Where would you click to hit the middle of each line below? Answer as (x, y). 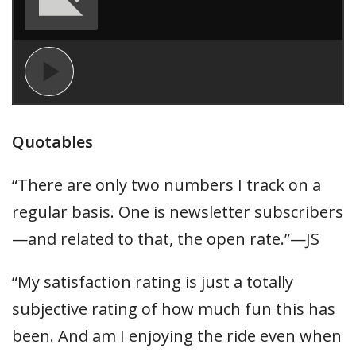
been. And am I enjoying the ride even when (177, 336)
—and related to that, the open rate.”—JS (166, 239)
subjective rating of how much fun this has (174, 309)
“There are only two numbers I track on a (166, 185)
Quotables (52, 142)
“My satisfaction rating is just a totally (153, 282)
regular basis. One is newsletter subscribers (178, 212)
